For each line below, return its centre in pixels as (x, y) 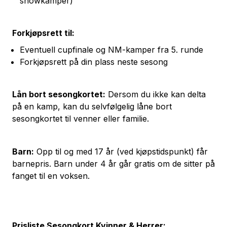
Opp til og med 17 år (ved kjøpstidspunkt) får (121, 152)
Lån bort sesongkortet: (59, 94)
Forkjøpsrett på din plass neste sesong (94, 62)
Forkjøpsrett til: (43, 33)
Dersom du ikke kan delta (156, 94)
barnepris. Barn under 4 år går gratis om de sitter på (113, 164)
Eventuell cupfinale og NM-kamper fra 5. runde (111, 49)
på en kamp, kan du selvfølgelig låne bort (92, 106)
